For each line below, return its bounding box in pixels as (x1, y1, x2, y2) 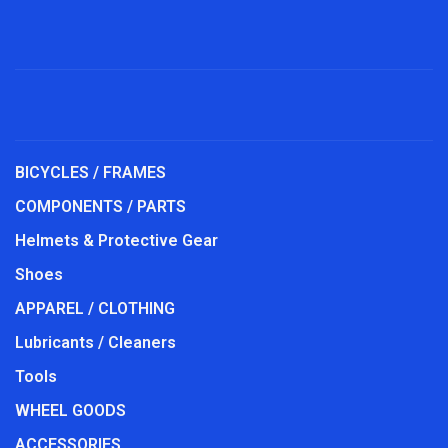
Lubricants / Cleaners (15, 332, 176, 352)
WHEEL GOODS (15, 400, 126, 420)
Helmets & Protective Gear (15, 230, 218, 250)
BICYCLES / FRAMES (15, 162, 166, 182)
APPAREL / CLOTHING (15, 298, 175, 318)
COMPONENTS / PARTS (15, 196, 186, 216)
